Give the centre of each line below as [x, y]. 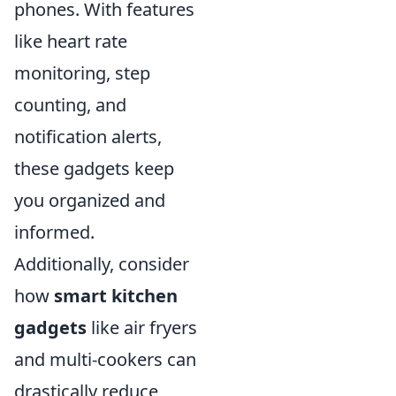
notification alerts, [88, 137]
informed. [54, 232]
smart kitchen [116, 296]
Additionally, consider [102, 264]
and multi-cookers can [105, 359]
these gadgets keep [94, 168]
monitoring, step [82, 73]
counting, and [70, 105]
